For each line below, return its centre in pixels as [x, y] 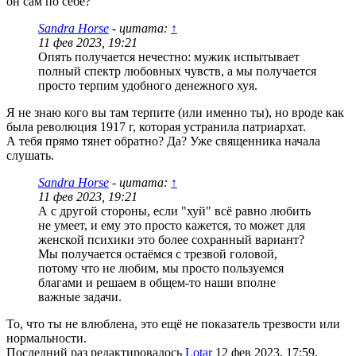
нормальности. [46, 338]
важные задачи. [80, 296]
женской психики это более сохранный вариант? [171, 239]
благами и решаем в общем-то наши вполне [157, 282]
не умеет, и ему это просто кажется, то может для [172, 225]
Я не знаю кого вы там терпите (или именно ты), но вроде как [175, 112]
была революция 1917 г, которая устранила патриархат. [156, 126]
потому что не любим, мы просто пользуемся [161, 268]
